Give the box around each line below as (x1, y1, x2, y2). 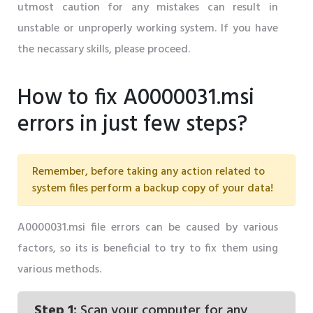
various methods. (17, 260, 101, 279)
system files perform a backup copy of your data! (32, 179, 273, 198)
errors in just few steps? (17, 106, 247, 143)
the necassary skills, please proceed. (17, 40, 190, 59)
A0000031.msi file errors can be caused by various (17, 218, 278, 237)
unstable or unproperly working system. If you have (17, 19, 278, 38)
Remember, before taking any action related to (32, 162, 265, 181)
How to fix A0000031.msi (17, 80, 254, 116)
